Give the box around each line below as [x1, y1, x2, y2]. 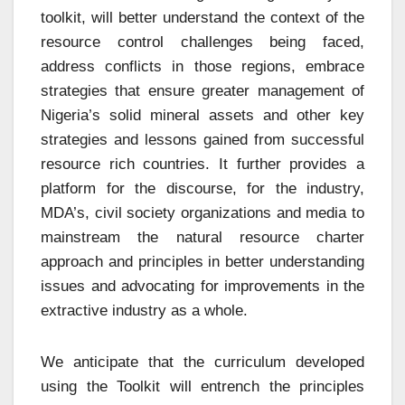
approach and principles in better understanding [41, 252, 364, 270]
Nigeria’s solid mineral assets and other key [41, 106, 364, 124]
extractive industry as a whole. [41, 301, 248, 319]
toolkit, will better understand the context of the [41, 8, 364, 26]
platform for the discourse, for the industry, [41, 179, 364, 197]
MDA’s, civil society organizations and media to [41, 203, 364, 221]
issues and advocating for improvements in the [41, 277, 364, 295]
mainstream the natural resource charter [41, 228, 364, 246]
